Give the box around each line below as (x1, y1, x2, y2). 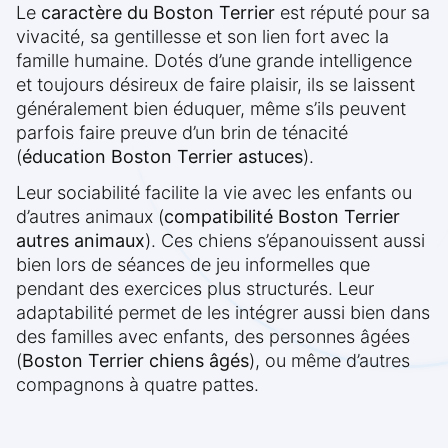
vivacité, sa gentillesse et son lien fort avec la (16, 26, 389, 48)
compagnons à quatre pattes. (16, 374, 259, 396)
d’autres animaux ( (16, 206, 164, 228)
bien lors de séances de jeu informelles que (16, 254, 370, 276)
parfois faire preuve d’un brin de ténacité (16, 122, 348, 144)
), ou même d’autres (249, 350, 410, 372)
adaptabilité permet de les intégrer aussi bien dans (16, 302, 430, 324)
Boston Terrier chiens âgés (22, 350, 249, 372)
